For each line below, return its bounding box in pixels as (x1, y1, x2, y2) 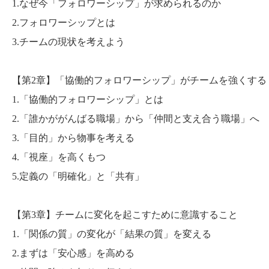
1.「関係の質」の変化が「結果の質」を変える (12, 229, 211, 240)
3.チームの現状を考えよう (12, 37, 125, 47)
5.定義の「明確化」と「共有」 (12, 171, 144, 182)
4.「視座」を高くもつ (12, 152, 106, 163)
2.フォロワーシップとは (12, 17, 115, 28)
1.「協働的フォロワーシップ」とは (12, 94, 163, 105)
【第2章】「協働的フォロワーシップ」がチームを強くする (12, 75, 267, 86)
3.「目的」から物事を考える (12, 133, 134, 144)
